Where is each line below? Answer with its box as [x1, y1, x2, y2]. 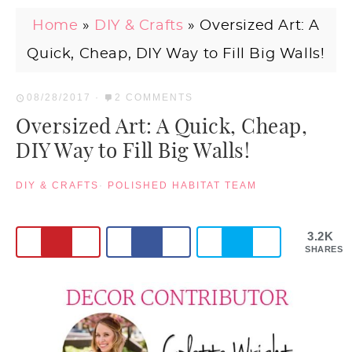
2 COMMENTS [115, 92, 193, 103]
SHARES [305, 244, 343, 254]
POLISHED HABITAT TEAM [108, 179, 257, 191]
